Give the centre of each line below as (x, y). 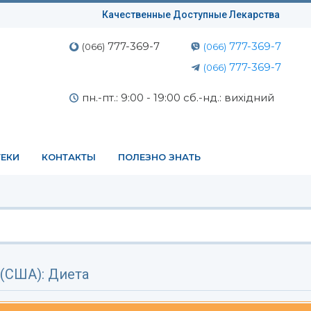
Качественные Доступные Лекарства (191, 15)
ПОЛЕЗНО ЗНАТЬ (159, 157)
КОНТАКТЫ (69, 157)
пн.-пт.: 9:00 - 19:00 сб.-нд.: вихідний (178, 98)
